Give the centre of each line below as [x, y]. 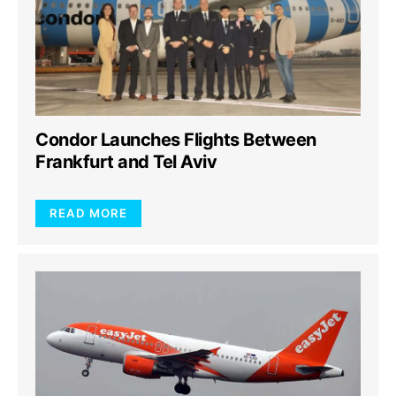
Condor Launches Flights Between [176, 140]
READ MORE [88, 213]
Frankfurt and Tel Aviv [126, 162]
